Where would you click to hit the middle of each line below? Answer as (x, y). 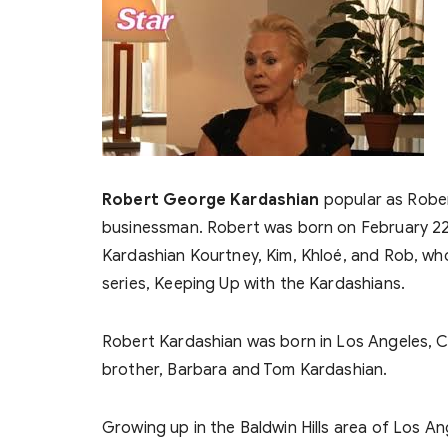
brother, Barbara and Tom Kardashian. (245, 370)
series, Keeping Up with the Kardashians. (253, 284)
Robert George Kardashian (211, 200)
